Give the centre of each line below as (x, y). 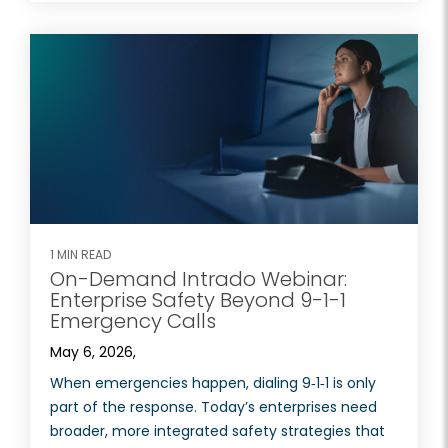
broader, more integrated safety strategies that (217, 431)
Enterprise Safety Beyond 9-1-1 (198, 300)
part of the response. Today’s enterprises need (213, 407)
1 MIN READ (80, 255)
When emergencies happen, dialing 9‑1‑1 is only (213, 383)
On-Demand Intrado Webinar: (198, 279)
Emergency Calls (133, 321)
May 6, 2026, (93, 352)
